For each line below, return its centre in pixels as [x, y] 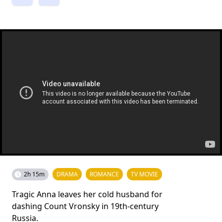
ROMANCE [104, 174]
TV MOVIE [144, 174]
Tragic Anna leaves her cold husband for [87, 194]
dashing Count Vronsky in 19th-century [85, 206]
